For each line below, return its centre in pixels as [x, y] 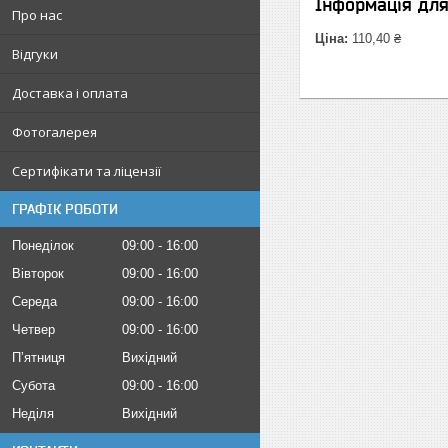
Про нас [37, 15]
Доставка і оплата [70, 93]
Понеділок [43, 245]
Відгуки [35, 54]
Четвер [33, 329]
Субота [33, 385]
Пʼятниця [38, 357]
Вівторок [38, 273]
